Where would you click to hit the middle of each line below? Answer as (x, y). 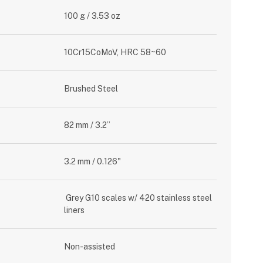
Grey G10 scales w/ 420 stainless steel (138, 198)
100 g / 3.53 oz (92, 16)
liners (75, 210)
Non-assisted (90, 247)
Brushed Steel (91, 89)
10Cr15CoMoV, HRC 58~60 (115, 52)
